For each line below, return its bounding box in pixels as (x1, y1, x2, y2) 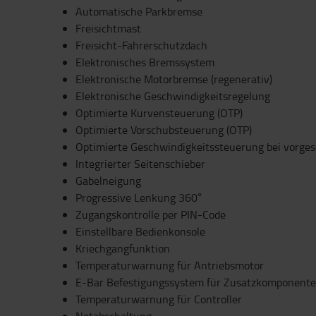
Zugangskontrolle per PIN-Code (75, 207, 226, 222)
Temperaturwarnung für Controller (75, 291, 242, 307)
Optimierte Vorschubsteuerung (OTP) (75, 122, 252, 138)
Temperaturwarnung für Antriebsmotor (75, 257, 264, 273)
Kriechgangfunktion (75, 241, 170, 256)
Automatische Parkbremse (75, 4, 202, 19)
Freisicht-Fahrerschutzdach (75, 37, 207, 53)
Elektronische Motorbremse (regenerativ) (75, 71, 272, 87)
